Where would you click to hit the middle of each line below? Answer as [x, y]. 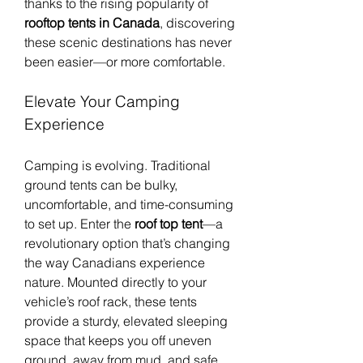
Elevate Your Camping [102, 101]
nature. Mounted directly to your [115, 282]
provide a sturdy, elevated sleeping [126, 320]
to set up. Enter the [79, 223]
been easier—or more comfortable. [125, 61]
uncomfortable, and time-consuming [129, 204]
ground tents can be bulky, [101, 184]
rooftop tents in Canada [92, 22]
